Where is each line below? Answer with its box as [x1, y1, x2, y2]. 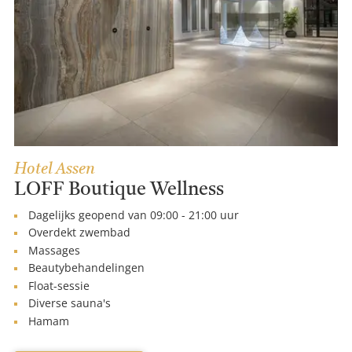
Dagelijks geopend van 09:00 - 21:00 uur [28, 207, 239, 222]
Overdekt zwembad [28, 225, 130, 240]
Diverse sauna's [28, 295, 111, 311]
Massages [28, 242, 80, 258]
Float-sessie [28, 277, 90, 293]
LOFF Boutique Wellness [14, 180, 224, 200]
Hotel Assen [14, 161, 95, 178]
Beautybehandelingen [28, 260, 145, 276]
